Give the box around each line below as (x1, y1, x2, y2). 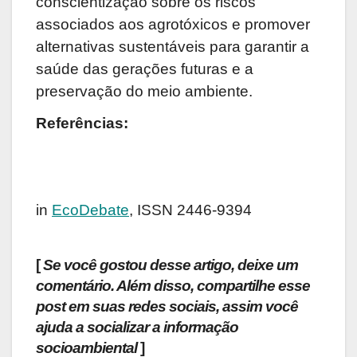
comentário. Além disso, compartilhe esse (36, 277, 310, 294)
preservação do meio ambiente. (36, 82, 253, 100)
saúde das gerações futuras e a (36, 60, 253, 77)
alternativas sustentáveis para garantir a (36, 37, 309, 55)
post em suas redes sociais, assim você (36, 297, 298, 315)
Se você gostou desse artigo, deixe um (43, 256, 298, 273)
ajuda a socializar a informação (36, 318, 238, 335)
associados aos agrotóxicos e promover (36, 15, 310, 33)
